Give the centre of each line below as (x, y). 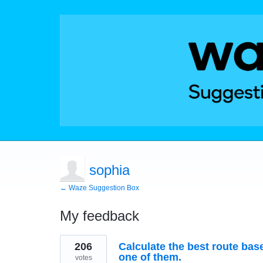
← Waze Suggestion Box (100, 188)
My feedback (100, 216)
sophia (109, 170)
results (72, 247)
